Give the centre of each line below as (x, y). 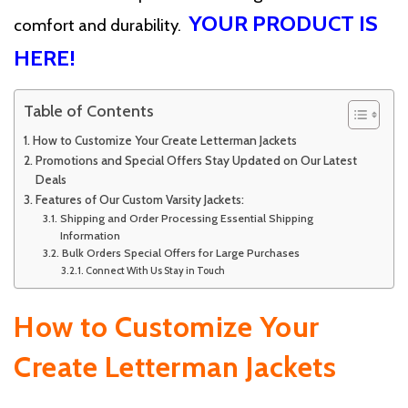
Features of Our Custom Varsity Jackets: (139, 200)
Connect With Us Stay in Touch (155, 271)
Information (90, 236)
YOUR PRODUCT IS (283, 24)
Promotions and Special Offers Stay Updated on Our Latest (196, 161)
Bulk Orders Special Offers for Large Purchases (180, 253)
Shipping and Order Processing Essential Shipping (186, 219)
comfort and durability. (101, 25)
